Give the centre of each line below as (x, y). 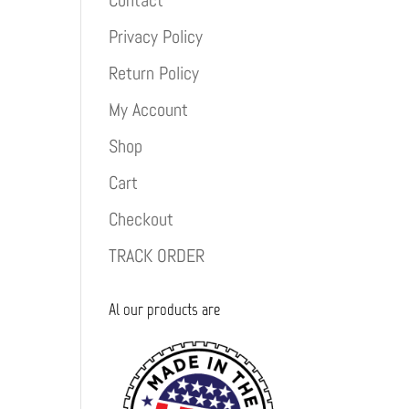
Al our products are (165, 309)
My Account (149, 110)
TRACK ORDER (157, 256)
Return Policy (154, 73)
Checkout (142, 219)
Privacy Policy (156, 37)
